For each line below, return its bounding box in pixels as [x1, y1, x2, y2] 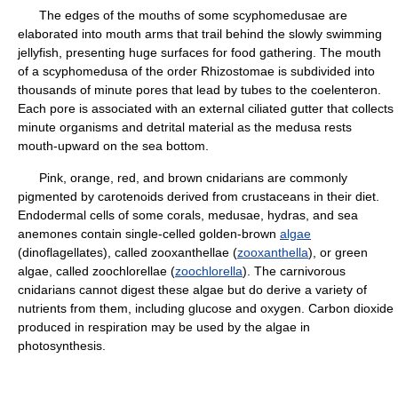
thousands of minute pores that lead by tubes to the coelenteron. [18, 83, 381, 97]
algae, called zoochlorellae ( [18, 264, 175, 278]
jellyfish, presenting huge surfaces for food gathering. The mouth [18, 45, 381, 60]
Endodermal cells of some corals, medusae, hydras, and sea [18, 208, 358, 222]
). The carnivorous [243, 264, 346, 278]
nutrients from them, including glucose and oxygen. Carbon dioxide [18, 301, 394, 315]
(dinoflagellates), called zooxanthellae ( [18, 245, 237, 259]
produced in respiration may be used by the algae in [18, 320, 310, 334]
